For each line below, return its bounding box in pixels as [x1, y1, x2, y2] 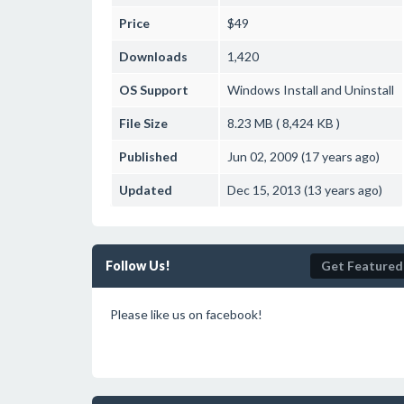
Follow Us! [106, 258, 170, 273]
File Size [119, 115, 168, 131]
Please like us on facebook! [110, 307, 262, 322]
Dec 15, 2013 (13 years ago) [227, 182, 382, 197]
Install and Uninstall [280, 82, 394, 97]
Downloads [119, 49, 188, 64]
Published [119, 149, 178, 164]
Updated [119, 182, 172, 197]
